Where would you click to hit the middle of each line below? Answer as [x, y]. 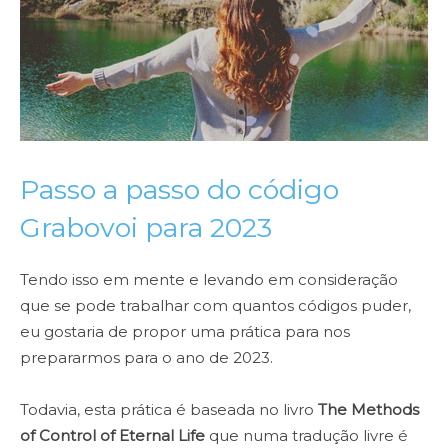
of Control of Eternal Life [112, 436]
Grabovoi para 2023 [146, 228]
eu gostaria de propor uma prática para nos [185, 332]
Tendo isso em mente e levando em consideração [209, 280]
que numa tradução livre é [306, 436]
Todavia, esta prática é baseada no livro [169, 410]
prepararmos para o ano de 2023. [148, 358]
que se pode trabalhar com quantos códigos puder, [215, 306]
